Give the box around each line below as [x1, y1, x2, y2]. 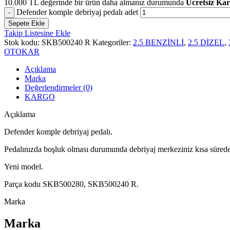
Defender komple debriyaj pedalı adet [16, 7, 138, 16]
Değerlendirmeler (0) [25, 83, 92, 92]
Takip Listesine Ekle [4, 28, 70, 37]
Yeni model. [4, 162, 43, 171]
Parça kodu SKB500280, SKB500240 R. [4, 179, 139, 188]
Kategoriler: [92, 37, 131, 47]
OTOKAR [4, 47, 40, 56]
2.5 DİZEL [188, 37, 224, 47]
